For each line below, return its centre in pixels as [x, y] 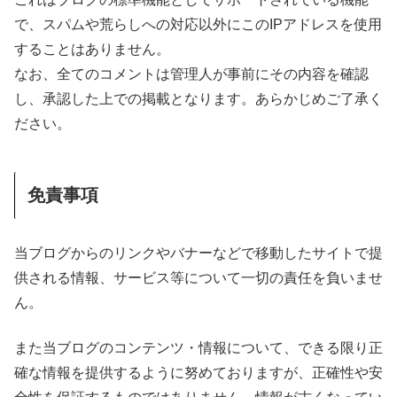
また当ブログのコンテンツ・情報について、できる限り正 [198, 347]
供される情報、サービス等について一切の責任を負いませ [198, 278]
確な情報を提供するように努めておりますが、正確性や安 [198, 372]
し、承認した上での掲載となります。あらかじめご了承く [198, 99]
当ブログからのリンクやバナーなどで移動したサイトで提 [198, 253]
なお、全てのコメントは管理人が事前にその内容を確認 [191, 74]
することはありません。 [92, 50]
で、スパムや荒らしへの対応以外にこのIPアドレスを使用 [198, 25]
